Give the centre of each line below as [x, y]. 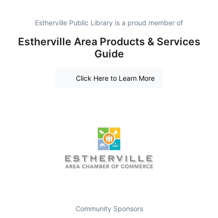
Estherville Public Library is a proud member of [109, 23]
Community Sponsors [109, 208]
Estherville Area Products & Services [109, 42]
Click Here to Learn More [115, 78]
